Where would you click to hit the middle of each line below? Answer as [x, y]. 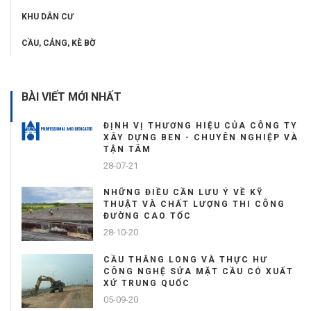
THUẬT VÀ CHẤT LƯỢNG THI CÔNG [194, 204]
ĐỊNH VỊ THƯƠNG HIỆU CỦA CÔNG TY [201, 126]
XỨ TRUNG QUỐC [147, 284]
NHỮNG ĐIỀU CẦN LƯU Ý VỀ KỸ [183, 193]
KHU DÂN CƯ [48, 17]
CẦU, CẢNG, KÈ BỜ [58, 43]
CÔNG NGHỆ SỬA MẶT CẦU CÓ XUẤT [199, 272]
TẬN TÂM [127, 150]
